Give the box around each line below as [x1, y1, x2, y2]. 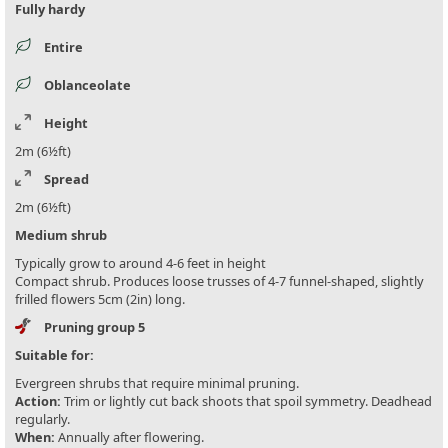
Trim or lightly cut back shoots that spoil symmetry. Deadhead [61, 392, 432, 411]
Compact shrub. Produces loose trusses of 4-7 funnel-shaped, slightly [15, 272, 424, 291]
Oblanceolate [44, 76, 131, 95]
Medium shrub [15, 226, 107, 245]
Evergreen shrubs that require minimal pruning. [15, 374, 299, 393]
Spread [44, 170, 89, 189]
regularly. [15, 410, 70, 429]
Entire [44, 38, 83, 57]
